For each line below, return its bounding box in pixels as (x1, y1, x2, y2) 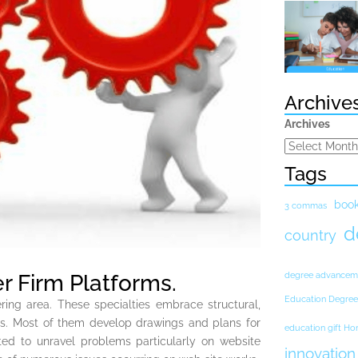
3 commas (284, 201, 327, 210)
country (284, 227, 336, 244)
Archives (284, 117, 330, 130)
